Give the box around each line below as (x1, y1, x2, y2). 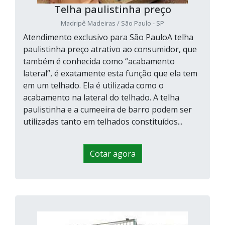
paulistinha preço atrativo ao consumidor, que (23, 44, 197, 55)
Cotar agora (89, 148, 136, 160)
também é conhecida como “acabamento (23, 56, 175, 67)
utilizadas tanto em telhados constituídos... (23, 116, 182, 128)
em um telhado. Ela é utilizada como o (23, 80, 164, 91)
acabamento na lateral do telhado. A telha (23, 92, 179, 103)
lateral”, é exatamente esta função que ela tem (23, 68, 197, 79)
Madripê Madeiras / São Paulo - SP (61, 19, 164, 28)
